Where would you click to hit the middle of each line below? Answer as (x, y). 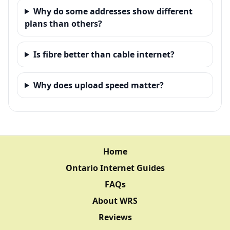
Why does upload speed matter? (98, 85)
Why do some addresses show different (113, 11)
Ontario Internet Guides (115, 168)
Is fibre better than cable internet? (104, 54)
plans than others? (63, 23)
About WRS (115, 200)
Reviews (115, 217)
